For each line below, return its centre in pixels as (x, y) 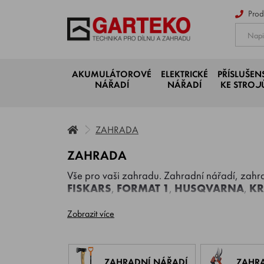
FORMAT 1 (143, 189)
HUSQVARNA (209, 189)
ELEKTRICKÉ (184, 74)
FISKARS (89, 189)
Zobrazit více (91, 214)
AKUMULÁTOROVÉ (112, 74)
